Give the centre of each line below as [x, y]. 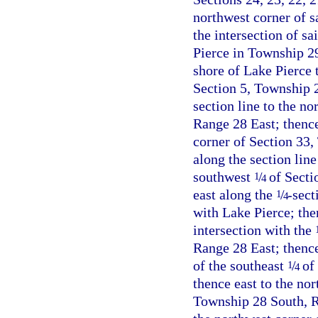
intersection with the [254, 230]
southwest [224, 177]
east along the [235, 194]
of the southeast [240, 265]
